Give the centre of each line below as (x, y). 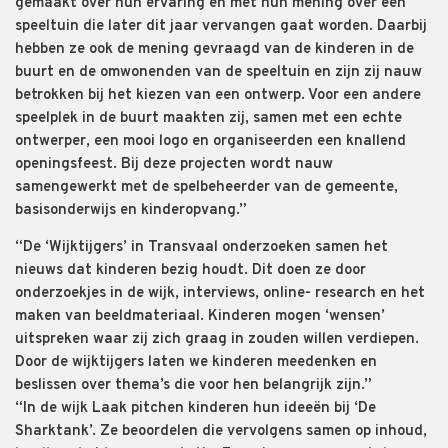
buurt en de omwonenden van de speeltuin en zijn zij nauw (218, 72)
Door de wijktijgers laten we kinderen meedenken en (196, 362)
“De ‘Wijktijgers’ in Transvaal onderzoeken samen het (201, 247)
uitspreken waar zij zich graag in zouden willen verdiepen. (217, 339)
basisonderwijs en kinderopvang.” (131, 210)
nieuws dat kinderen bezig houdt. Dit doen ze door (190, 270)
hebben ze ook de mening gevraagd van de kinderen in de (214, 49)
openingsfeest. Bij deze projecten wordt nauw (174, 164)
